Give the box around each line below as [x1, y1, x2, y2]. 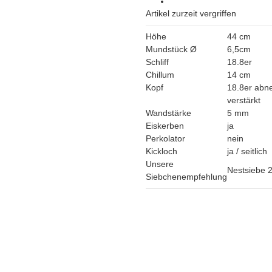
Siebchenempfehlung [146, 172, 227, 182]
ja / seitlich [227, 146, 267, 157]
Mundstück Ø [146, 44, 202, 55]
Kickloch [146, 146, 177, 157]
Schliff [146, 57, 169, 67]
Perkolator [146, 134, 185, 144]
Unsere [146, 159, 174, 169]
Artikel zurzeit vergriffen [146, 8, 236, 18]
